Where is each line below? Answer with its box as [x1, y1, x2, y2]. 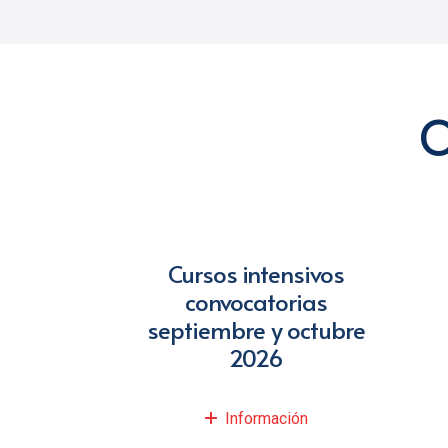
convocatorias [184, 285, 328, 319]
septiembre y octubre [147, 313, 365, 347]
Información [224, 409, 308, 429]
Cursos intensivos [167, 257, 345, 291]
